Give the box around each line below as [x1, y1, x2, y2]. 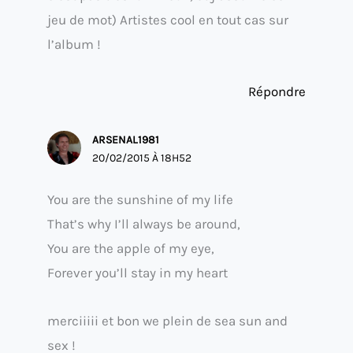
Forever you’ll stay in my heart [47, 265, 228, 281]
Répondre [248, 84, 306, 100]
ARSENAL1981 [92, 133, 160, 147]
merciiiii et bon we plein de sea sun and [47, 312, 288, 329]
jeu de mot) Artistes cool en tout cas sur [47, 11, 288, 28]
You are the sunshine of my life [47, 191, 233, 208]
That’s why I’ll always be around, [47, 216, 240, 232]
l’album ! [47, 35, 101, 52]
